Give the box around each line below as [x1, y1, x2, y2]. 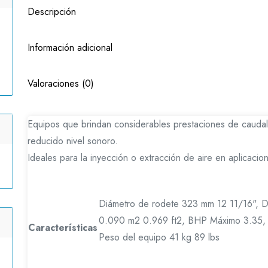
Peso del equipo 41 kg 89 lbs [99, 230, 220, 245]
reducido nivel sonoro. [28, 134, 118, 148]
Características [28, 221, 98, 235]
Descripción [28, 5, 76, 19]
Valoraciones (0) [28, 77, 94, 91]
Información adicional [28, 41, 112, 55]
